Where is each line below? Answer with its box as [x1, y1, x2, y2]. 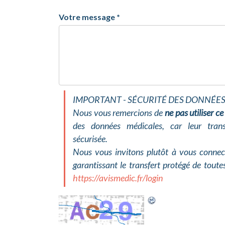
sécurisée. [73, 133, 107, 144]
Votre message [59, 12, 115, 22]
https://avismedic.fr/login [73, 172, 163, 183]
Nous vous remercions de [73, 107, 165, 118]
